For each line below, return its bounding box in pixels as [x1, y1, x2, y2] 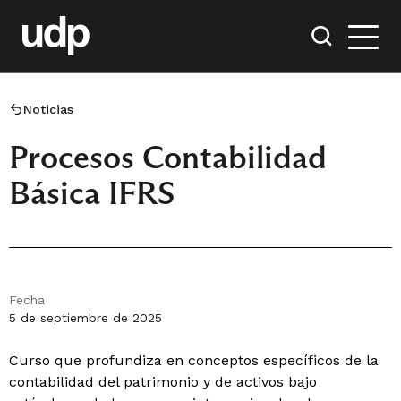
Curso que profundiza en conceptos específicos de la [9, 352, 379, 369]
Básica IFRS [9, 173, 175, 213]
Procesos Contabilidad [9, 137, 327, 177]
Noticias [23, 102, 73, 116]
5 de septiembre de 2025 [9, 311, 162, 325]
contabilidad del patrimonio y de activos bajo [9, 373, 317, 390]
